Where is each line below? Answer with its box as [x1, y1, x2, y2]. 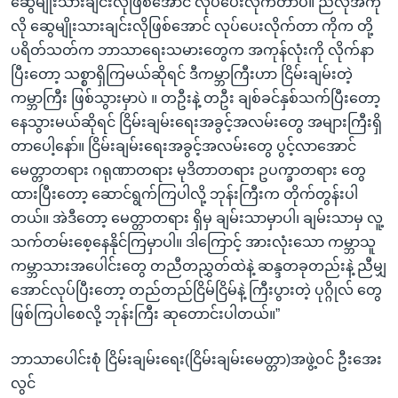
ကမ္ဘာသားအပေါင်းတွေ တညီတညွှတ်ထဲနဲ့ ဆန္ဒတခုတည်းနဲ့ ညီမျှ [11, 259, 386, 275]
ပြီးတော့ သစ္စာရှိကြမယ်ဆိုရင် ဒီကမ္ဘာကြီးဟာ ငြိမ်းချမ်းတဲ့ [11, 67, 353, 83]
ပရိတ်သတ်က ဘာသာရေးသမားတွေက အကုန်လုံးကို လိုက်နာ [11, 43, 374, 59]
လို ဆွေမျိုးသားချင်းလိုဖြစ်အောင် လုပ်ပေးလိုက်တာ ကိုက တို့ [11, 19, 373, 35]
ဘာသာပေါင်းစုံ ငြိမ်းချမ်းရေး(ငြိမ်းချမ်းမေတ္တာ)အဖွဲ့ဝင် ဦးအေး [11, 352, 382, 368]
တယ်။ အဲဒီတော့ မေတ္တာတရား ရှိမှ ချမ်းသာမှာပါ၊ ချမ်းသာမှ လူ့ [11, 211, 383, 227]
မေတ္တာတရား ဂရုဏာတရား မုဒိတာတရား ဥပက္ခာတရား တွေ [11, 163, 366, 179]
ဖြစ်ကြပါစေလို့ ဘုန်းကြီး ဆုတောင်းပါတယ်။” [11, 306, 280, 322]
